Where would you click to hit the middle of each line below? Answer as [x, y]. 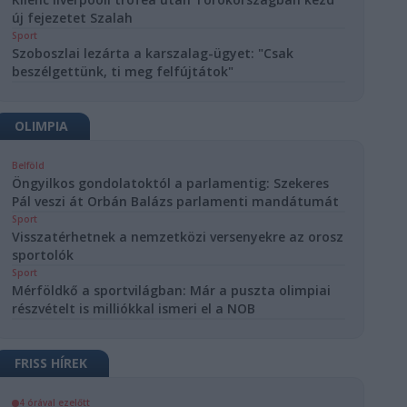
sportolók [43, 255]
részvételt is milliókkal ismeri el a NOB [134, 308]
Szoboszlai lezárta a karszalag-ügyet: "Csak [153, 53]
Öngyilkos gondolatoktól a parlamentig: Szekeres [171, 183]
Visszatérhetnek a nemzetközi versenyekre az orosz [178, 237]
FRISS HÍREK [51, 363]
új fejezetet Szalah [73, 18]
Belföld [29, 165]
